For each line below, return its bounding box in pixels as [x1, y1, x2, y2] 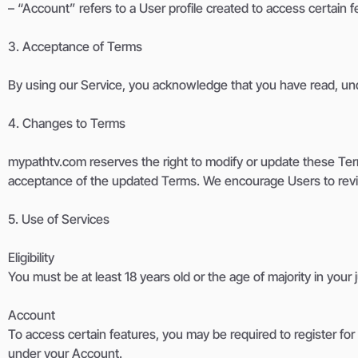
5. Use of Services [8, 211, 109, 228]
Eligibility [8, 249, 54, 266]
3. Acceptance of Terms [8, 38, 142, 55]
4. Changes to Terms [8, 115, 125, 132]
